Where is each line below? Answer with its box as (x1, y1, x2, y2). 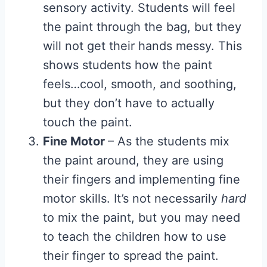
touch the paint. (43, 115, 132, 129)
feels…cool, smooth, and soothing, (43, 77, 237, 91)
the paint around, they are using (43, 153, 223, 167)
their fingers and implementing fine (43, 172, 240, 187)
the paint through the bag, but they (43, 20, 241, 34)
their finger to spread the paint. (43, 249, 219, 263)
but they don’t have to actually (43, 96, 215, 110)
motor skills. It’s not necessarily (43, 191, 221, 206)
